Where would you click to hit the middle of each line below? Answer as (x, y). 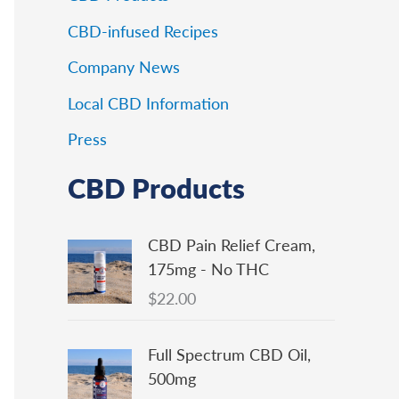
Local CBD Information (148, 102)
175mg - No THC (208, 269)
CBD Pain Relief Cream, (232, 245)
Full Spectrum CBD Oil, (229, 354)
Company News (124, 67)
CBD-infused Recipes (143, 30)
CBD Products (156, 187)
